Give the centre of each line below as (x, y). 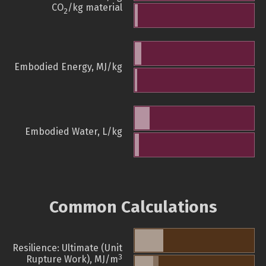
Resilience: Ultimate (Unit (67, 248)
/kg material (95, 8)
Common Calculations (133, 207)
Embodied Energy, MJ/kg (68, 67)
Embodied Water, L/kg (74, 132)
